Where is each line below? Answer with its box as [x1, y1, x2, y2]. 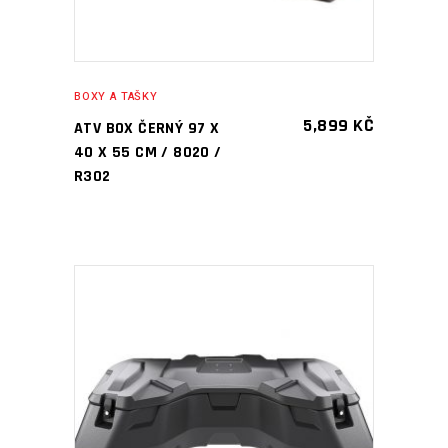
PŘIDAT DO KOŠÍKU [143, 405, 276, 424]
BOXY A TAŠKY [74, 88, 158, 105]
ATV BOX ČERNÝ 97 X [74, 118, 220, 139]
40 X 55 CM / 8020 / [74, 142, 222, 163]
